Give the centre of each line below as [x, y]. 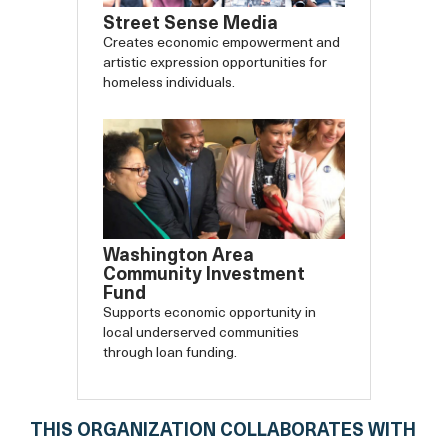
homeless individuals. [169, 83]
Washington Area [179, 257]
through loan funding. [170, 354]
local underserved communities [201, 334]
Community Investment [204, 276]
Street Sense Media [191, 24]
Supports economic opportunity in [210, 314]
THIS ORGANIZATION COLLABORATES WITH [223, 432]
